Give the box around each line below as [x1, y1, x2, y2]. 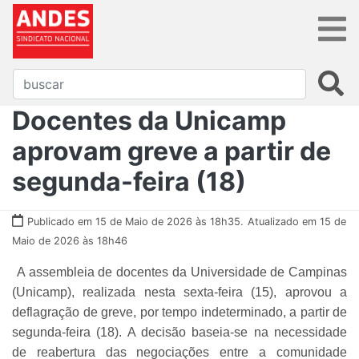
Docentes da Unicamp [12, 104, 286, 136]
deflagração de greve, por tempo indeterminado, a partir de [12, 305, 347, 319]
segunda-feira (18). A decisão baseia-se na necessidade [12, 325, 347, 339]
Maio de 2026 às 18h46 [12, 234, 127, 247]
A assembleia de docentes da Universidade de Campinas [16, 264, 347, 279]
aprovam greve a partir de [12, 135, 331, 167]
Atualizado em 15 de [248, 215, 346, 228]
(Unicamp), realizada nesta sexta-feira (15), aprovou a [12, 284, 347, 299]
